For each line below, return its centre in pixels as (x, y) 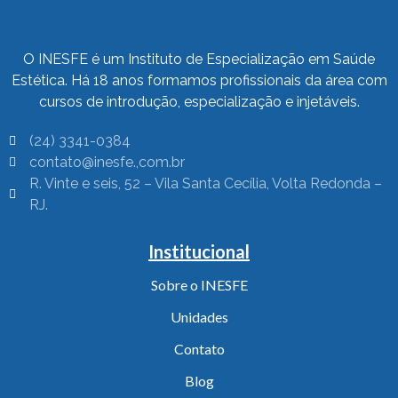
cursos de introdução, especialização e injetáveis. (199, 102)
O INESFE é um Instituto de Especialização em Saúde (199, 60)
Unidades (199, 317)
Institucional (199, 252)
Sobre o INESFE (199, 285)
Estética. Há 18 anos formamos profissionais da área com (199, 81)
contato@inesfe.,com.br (107, 163)
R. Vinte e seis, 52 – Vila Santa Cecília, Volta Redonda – (205, 184)
